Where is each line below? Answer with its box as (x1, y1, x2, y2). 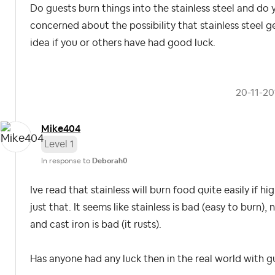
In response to (41, 157, 92, 165)
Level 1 (44, 139, 74, 149)
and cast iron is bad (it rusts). (30, 219, 161, 230)
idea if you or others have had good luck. (30, 38, 215, 48)
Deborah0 (92, 157, 127, 165)
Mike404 (41, 122, 80, 135)
